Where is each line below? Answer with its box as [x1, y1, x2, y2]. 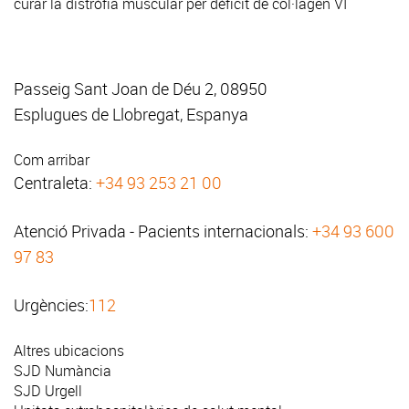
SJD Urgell [14, 381, 82, 402]
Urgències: [14, 294, 89, 317]
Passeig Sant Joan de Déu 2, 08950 [14, 78, 267, 100]
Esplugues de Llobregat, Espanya [14, 103, 248, 126]
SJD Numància [14, 361, 111, 382]
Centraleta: [14, 172, 96, 194]
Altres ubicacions [14, 341, 124, 362]
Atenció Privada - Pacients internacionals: [14, 220, 312, 243]
